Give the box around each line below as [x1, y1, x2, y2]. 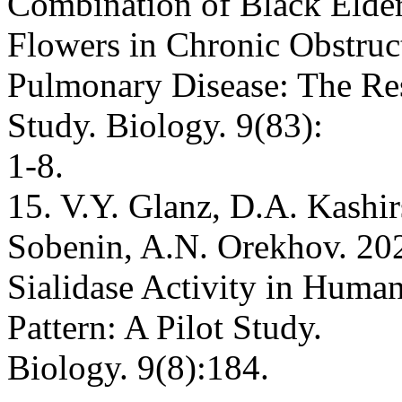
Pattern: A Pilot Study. [7, 307, 322, 346]
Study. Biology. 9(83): [7, 105, 323, 144]
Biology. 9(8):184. [7, 347, 269, 387]
